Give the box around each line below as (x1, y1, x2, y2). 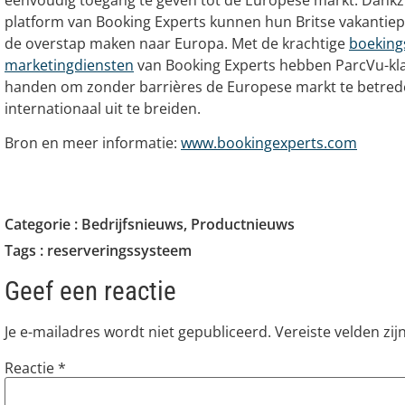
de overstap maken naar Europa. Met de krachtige (5, 33, 349, 54)
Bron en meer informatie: (5, 133, 181, 154)
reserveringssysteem (47, 240, 192, 260)
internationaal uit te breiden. (5, 99, 201, 119)
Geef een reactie (5, 275, 176, 306)
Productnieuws (191, 213, 295, 234)
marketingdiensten (5, 55, 134, 76)
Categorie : (5, 213, 81, 234)
